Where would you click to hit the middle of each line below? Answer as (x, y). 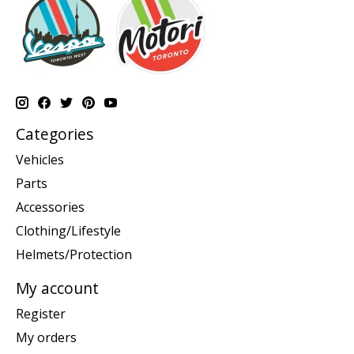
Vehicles (40, 159)
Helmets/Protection (74, 254)
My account (57, 288)
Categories (55, 134)
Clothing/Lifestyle (68, 230)
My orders (46, 337)
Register (41, 313)
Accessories (50, 207)
